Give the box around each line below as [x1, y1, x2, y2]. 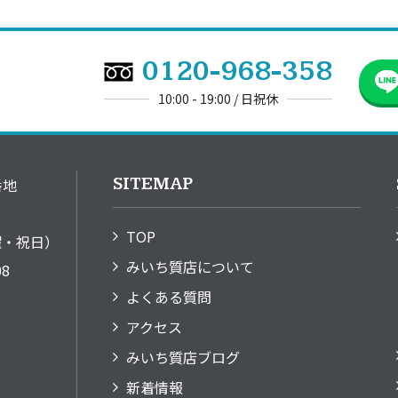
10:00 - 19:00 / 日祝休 [158, 90, 278, 107]
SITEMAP [113, 173, 193, 195]
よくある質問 [126, 286, 211, 307]
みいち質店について [126, 256, 254, 277]
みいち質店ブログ [126, 346, 240, 368]
